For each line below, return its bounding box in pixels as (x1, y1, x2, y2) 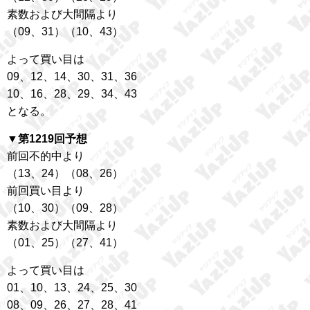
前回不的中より (7, 149, 84, 162)
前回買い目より (7, 184, 84, 197)
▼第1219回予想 (7, 132, 87, 145)
